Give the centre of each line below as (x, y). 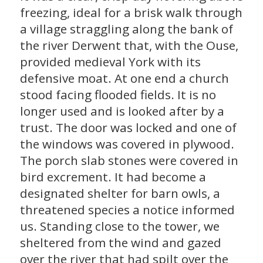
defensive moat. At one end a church (124, 78)
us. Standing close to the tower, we (119, 226)
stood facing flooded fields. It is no (118, 95)
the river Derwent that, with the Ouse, (129, 45)
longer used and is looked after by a (122, 111)
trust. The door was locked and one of (128, 128)
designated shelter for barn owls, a (120, 193)
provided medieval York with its (110, 62)
